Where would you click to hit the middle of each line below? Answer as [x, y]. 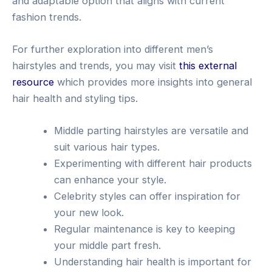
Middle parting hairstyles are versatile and [151, 131]
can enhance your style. [110, 180]
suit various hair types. [107, 147]
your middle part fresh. [108, 246]
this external [208, 65]
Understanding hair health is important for [153, 262]
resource [33, 82]
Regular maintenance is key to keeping [145, 229]
